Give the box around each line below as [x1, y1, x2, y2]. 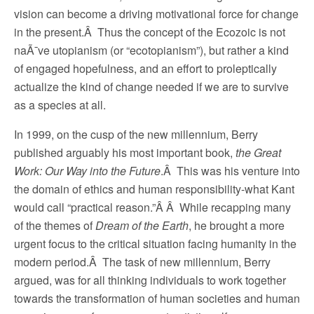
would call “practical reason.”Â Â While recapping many [14, 199, 291, 215]
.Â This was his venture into [161, 163, 300, 179]
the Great [235, 144, 281, 161]
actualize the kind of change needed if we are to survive [14, 78, 289, 95]
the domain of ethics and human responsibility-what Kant [14, 181, 294, 197]
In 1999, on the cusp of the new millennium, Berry [14, 126, 258, 142]
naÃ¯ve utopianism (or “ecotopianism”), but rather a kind [14, 42, 289, 58]
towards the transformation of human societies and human [14, 290, 300, 306]
